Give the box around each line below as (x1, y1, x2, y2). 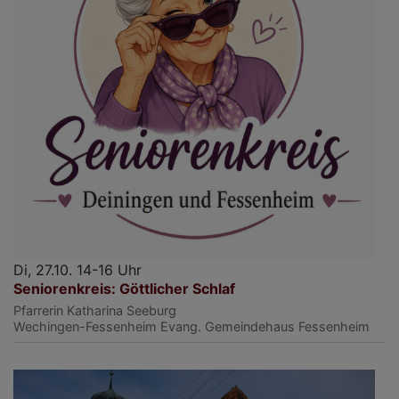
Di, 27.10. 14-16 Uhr (13, 260, 142, 279)
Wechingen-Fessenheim (13, 318, 157, 334)
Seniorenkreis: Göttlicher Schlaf (13, 279, 235, 297)
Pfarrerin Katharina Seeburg (13, 302, 176, 318)
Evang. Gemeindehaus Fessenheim (160, 318, 370, 334)
